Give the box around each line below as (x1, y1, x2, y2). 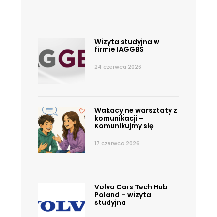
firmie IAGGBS (94, 44, 144, 54)
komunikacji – (94, 113, 144, 123)
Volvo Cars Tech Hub (94, 182, 168, 192)
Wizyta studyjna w (94, 36, 159, 46)
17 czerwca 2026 (94, 139, 139, 147)
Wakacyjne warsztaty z (94, 105, 177, 115)
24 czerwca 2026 (94, 62, 141, 71)
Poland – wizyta (94, 189, 151, 200)
